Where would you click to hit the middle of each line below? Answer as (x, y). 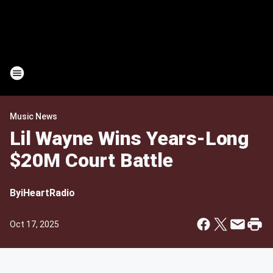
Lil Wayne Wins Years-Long (129, 138)
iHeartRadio (48, 193)
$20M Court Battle (91, 160)
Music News (34, 116)
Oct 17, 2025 (34, 224)
